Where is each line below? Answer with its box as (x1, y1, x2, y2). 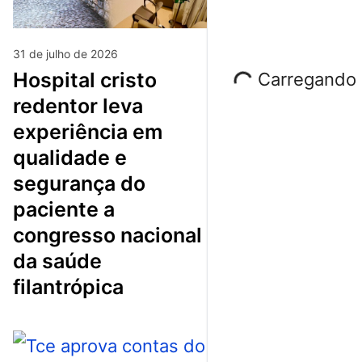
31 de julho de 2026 (13, 46, 118, 61)
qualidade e (13, 145, 127, 170)
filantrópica (13, 274, 124, 299)
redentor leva (13, 93, 143, 118)
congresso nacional (13, 222, 202, 247)
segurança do (13, 170, 145, 196)
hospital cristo (13, 67, 28, 92)
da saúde (13, 248, 102, 273)
